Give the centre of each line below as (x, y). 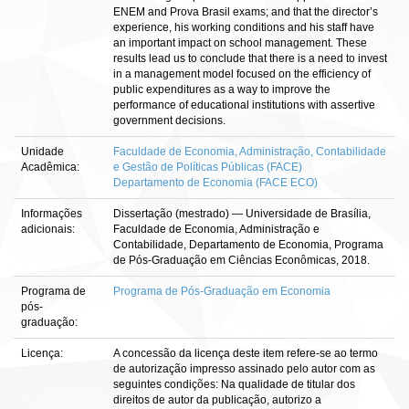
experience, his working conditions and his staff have (244, 27)
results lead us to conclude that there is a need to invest (250, 58)
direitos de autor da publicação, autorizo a (217, 400)
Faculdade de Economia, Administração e (216, 229)
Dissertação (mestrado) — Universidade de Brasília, (242, 214)
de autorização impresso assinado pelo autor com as (244, 369)
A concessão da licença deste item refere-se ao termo (246, 353)
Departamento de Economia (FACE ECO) (215, 183)
